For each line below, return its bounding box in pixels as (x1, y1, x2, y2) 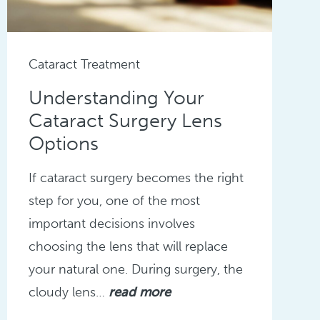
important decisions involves (28, 215, 195, 231)
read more (108, 284, 171, 300)
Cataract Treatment (28, 56, 140, 72)
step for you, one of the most (28, 192, 200, 209)
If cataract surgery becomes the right (28, 169, 244, 186)
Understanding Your (28, 86, 204, 109)
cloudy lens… (28, 284, 109, 300)
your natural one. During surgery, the (28, 261, 243, 277)
